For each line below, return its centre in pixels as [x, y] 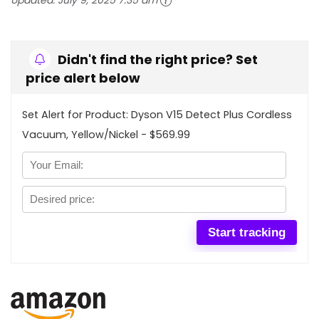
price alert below [83, 78]
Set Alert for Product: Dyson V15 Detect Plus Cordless [157, 115]
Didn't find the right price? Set [158, 60]
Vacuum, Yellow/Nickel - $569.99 [106, 135]
